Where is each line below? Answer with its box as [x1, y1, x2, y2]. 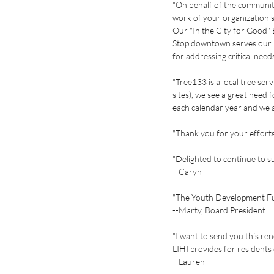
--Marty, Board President [172, 205, 265, 216]
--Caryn [172, 166, 202, 177]
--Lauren [172, 256, 205, 267]
